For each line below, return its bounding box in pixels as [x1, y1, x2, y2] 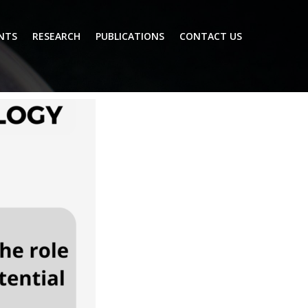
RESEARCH [32, 29, 81, 43]
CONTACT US [179, 29, 243, 43]
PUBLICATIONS [96, 29, 165, 43]
